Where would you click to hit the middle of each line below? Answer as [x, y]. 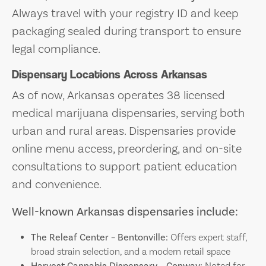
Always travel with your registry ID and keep [125, 13]
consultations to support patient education [124, 167]
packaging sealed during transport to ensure [126, 31]
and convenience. [57, 184]
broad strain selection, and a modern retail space [131, 251]
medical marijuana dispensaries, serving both [128, 113]
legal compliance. [56, 49]
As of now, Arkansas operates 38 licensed [118, 95]
